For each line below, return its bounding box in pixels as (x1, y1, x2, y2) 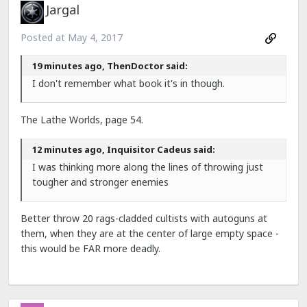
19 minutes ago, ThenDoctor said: (32, 60, 188, 72)
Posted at (21, 30, 68, 44)
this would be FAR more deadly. (21, 242, 160, 255)
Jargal (46, 1, 79, 19)
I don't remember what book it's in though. (32, 77, 225, 90)
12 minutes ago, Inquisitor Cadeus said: (32, 143, 215, 156)
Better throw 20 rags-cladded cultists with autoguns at (21, 212, 267, 225)
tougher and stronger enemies (32, 175, 169, 188)
